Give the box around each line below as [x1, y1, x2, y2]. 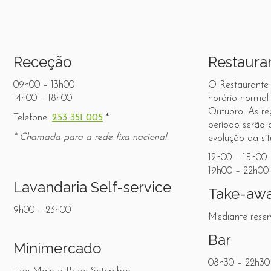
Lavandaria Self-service [13, 178, 171, 196]
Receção [13, 53, 72, 71]
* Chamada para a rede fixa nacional [13, 132, 167, 142]
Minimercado [13, 240, 102, 257]
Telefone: [13, 113, 52, 123]
